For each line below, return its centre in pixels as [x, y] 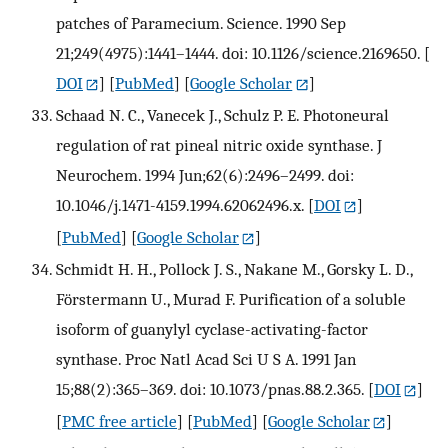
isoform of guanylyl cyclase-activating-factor [212, 328]
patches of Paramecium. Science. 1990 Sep [201, 22]
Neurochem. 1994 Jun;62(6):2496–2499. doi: [205, 174]
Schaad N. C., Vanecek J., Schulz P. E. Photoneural [222, 114]
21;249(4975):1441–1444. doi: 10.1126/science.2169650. [238, 52]
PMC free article [119, 420]
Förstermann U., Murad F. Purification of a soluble [231, 298]
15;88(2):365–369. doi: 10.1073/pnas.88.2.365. [210, 388]
